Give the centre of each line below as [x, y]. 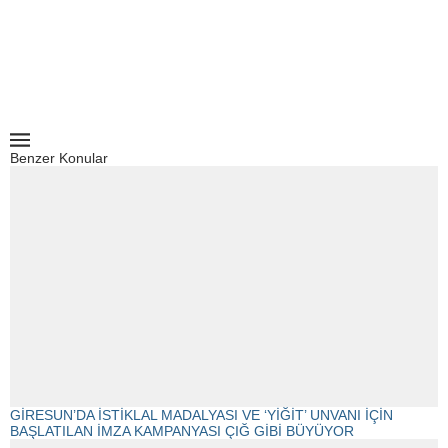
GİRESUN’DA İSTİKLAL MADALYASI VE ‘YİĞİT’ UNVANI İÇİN [201, 414]
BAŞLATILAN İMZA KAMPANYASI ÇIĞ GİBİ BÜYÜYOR [182, 430]
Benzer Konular [59, 157]
